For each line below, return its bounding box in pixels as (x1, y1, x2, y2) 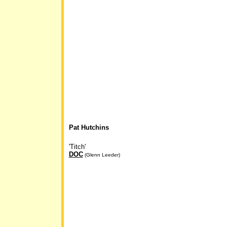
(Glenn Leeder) (83, 152, 120, 158)
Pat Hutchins (68, 124, 109, 131)
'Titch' (68, 143, 86, 150)
